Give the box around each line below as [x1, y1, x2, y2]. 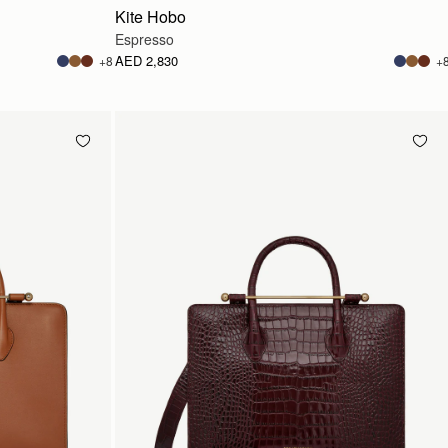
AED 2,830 [115, 51, 178, 70]
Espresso [115, 29, 174, 49]
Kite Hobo [115, 5, 186, 28]
